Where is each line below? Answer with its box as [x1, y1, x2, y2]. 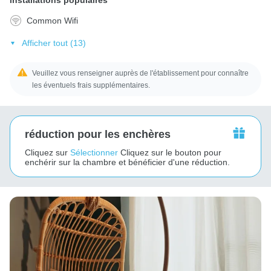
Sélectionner [68, 147, 120, 157]
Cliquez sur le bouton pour [120, 147, 221, 157]
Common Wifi [27, 15, 78, 25]
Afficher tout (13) [21, 38, 86, 48]
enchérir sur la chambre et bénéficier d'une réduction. [25, 157, 230, 167]
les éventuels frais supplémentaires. [32, 80, 151, 90]
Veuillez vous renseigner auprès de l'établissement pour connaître [32, 68, 249, 77]
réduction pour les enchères [25, 128, 171, 140]
